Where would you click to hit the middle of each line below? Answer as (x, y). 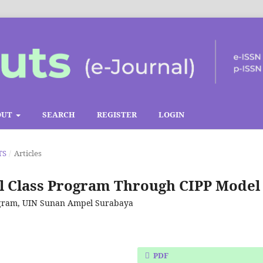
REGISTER (117, 115)
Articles (28, 154)
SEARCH (59, 115)
